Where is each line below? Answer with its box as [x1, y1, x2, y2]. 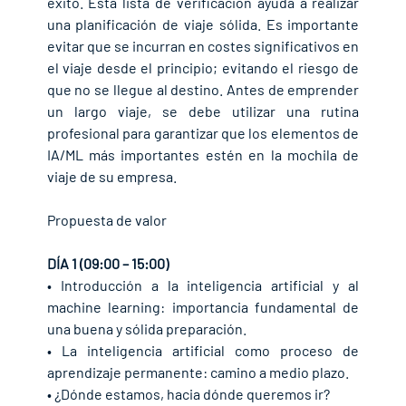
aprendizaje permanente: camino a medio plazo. [46, 363, 349, 382]
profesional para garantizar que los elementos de [46, 124, 360, 142]
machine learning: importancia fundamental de [46, 298, 360, 316]
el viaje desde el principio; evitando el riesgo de [46, 59, 360, 77]
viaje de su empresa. [46, 168, 177, 186]
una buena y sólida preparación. [46, 320, 246, 338]
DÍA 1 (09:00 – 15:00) [46, 255, 169, 273]
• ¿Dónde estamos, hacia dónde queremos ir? [46, 385, 330, 403]
